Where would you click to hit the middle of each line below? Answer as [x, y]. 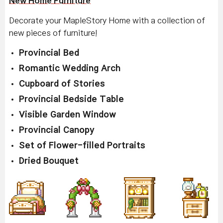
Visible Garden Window [67, 114]
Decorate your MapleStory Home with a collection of [107, 20]
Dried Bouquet [49, 161]
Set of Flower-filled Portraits [82, 145]
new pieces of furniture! [53, 33]
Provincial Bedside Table [71, 99]
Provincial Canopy [57, 130]
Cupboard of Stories [62, 84]
